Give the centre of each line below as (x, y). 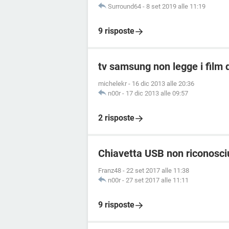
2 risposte (116, 118)
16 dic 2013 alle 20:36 (163, 84)
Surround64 (124, 6)
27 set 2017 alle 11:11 (157, 180)
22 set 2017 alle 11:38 (158, 170)
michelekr (112, 84)
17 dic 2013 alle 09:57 (157, 93)
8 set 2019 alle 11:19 (176, 6)
